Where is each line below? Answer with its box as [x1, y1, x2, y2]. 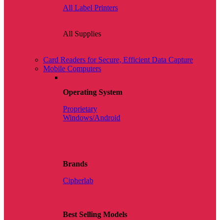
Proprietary [63, 105, 97, 113]
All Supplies [63, 29, 101, 38]
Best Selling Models [63, 210, 127, 219]
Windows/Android [63, 113, 120, 122]
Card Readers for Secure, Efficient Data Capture [43, 55, 193, 64]
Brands [63, 160, 87, 168]
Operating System [63, 88, 122, 97]
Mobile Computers [43, 64, 101, 73]
